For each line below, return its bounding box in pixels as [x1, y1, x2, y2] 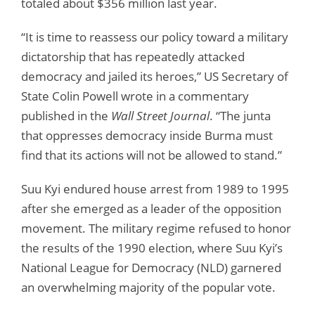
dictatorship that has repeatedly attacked [21, 48, 245, 65]
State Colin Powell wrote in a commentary [21, 87, 249, 104]
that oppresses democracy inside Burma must [21, 127, 273, 143]
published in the [21, 107, 111, 124]
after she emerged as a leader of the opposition [21, 200, 281, 217]
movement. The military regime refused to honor [21, 219, 291, 236]
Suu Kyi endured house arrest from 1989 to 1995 [21, 180, 289, 197]
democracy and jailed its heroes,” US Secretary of [21, 67, 288, 84]
